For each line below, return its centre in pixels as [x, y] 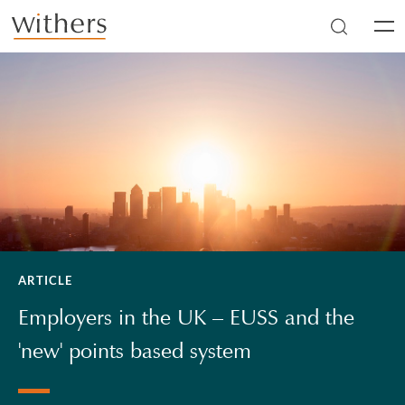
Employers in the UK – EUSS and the [187, 317]
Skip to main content [74, 35]
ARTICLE [45, 280]
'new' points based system [135, 351]
